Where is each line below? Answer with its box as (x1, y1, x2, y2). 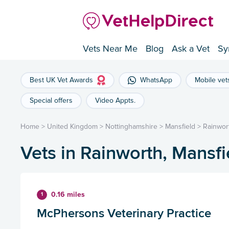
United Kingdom (47, 122, 98, 131)
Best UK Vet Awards (30, 76, 93, 85)
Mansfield (165, 122, 195, 131)
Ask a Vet (172, 43, 210, 55)
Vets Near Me (83, 43, 138, 55)
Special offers (30, 96, 73, 105)
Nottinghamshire (105, 122, 157, 131)
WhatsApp (140, 76, 172, 85)
